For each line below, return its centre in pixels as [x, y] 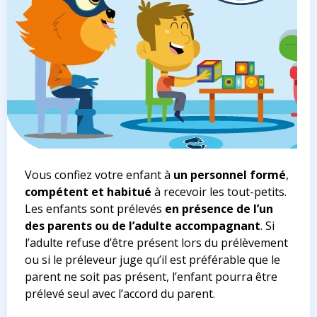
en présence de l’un [219, 209]
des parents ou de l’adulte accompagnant [143, 226]
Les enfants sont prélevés [95, 209]
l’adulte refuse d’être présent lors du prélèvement [156, 243]
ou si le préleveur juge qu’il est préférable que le [152, 260]
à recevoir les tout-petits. [219, 192]
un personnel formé [230, 175]
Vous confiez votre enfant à [99, 175]
